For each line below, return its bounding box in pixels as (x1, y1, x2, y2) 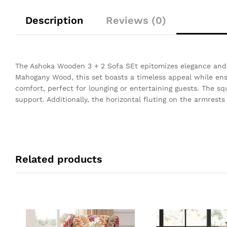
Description (25, 14, 83, 26)
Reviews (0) (106, 14, 166, 26)
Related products (15, 153, 102, 165)
